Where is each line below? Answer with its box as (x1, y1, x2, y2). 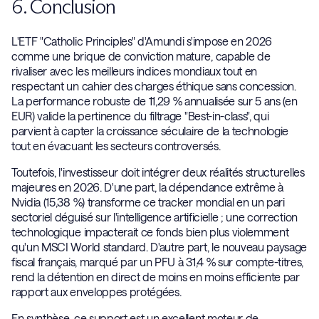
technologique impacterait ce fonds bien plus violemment (11, 225, 289, 239)
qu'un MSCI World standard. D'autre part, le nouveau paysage (11, 240, 308, 253)
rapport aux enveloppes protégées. (11, 285, 182, 298)
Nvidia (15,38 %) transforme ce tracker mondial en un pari (11, 195, 285, 209)
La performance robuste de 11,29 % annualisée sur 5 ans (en (11, 94, 298, 108)
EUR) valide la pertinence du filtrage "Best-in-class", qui (11, 109, 269, 122)
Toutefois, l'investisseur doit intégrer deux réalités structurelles (11, 165, 305, 179)
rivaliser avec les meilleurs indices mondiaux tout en (11, 64, 258, 78)
